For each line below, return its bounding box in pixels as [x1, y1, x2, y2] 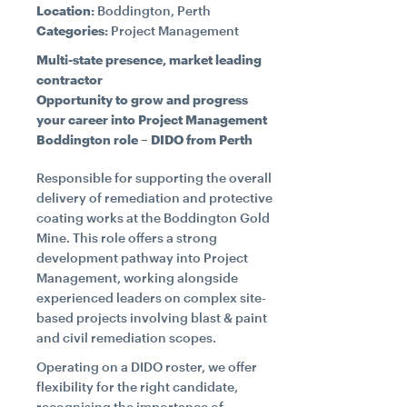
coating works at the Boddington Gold [36, 210, 270, 225]
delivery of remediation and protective [36, 190, 273, 205]
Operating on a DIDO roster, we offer [36, 359, 257, 374]
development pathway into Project [36, 250, 248, 265]
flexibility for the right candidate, [36, 379, 238, 394]
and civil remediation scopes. [36, 330, 216, 345]
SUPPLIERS [27, 153, 138, 176]
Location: [36, 3, 94, 18]
